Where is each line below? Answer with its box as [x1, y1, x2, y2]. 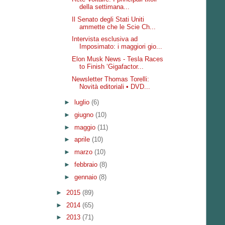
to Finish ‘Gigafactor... [79, 63, 144, 70]
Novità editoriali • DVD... [79, 82, 151, 90]
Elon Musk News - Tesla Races [72, 55, 164, 63]
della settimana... [79, 3, 130, 11]
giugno [74, 110, 95, 119]
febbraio [74, 160, 99, 168]
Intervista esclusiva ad [72, 35, 138, 43]
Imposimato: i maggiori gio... [79, 43, 163, 51]
